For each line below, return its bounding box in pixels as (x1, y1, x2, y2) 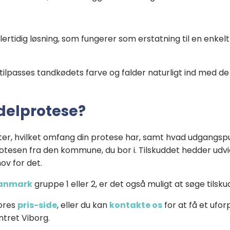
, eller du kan (57, 199, 109, 211)
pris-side (17, 199, 57, 211)
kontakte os (109, 199, 162, 211)
